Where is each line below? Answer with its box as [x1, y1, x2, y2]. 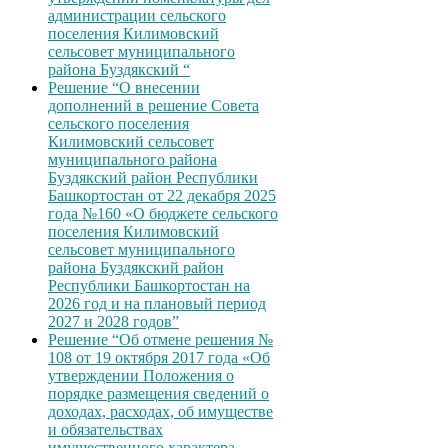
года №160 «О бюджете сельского [48, 205, 278, 223]
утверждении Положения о [48, 367, 234, 385]
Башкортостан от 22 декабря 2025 [48, 187, 276, 205]
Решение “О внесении [48, 79, 200, 97]
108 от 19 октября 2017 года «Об [48, 349, 270, 367]
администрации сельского [48, 7, 226, 25]
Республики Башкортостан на [48, 277, 250, 295]
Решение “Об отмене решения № [48, 331, 273, 349]
